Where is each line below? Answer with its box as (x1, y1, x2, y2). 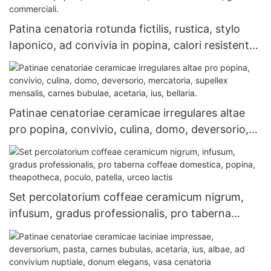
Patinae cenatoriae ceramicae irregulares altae (9, 106, 245, 120)
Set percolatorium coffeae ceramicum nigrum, (9, 191, 244, 204)
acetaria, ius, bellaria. (9, 155, 116, 169)
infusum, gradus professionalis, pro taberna (9, 207, 231, 220)
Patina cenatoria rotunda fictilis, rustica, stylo (9, 22, 240, 35)
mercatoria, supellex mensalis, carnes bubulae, (9, 139, 246, 152)
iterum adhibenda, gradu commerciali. (9, 54, 202, 68)
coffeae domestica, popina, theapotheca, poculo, (9, 223, 261, 237)
